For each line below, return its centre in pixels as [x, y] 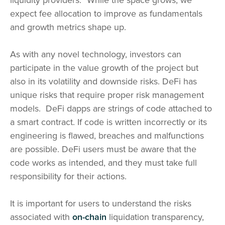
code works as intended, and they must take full [103, 163]
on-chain [89, 217]
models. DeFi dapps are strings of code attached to [111, 109]
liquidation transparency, [156, 217]
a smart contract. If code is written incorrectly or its [108, 122]
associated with [40, 217]
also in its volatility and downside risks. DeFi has [103, 82]
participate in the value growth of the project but [104, 68]
